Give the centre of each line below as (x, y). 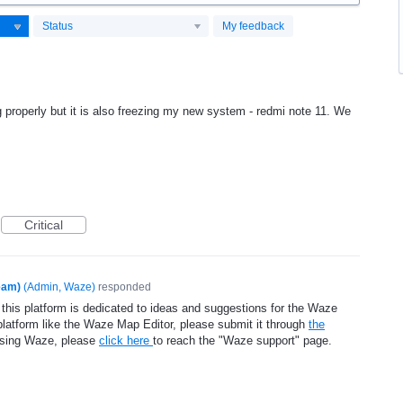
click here (126, 340)
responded (123, 287)
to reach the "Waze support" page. (242, 340)
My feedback (253, 26)
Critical (44, 224)
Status (58, 26)
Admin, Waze (59, 287)
